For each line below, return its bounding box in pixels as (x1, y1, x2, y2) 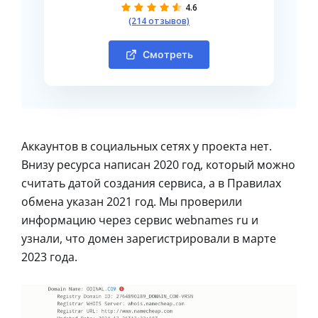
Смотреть (142, 48, 193, 60)
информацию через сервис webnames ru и (21, 212, 258, 228)
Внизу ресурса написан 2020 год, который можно (21, 156, 295, 172)
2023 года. (21, 248, 77, 265)
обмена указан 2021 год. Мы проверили (21, 193, 242, 209)
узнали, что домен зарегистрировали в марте (21, 230, 276, 246)
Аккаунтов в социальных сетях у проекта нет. (21, 138, 272, 154)
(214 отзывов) (128, 14, 190, 27)
